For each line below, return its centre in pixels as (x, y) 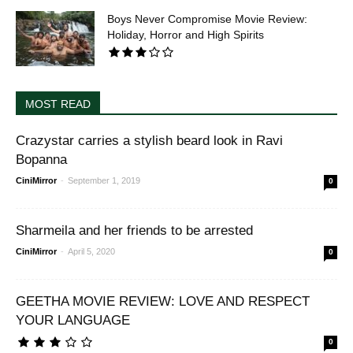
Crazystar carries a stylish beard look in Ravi (149, 140)
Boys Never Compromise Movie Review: (207, 19)
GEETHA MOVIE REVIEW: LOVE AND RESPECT (163, 301)
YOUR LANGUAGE (73, 320)
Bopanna (41, 159)
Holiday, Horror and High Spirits (186, 34)
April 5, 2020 (91, 251)
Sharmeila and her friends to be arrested (134, 230)
